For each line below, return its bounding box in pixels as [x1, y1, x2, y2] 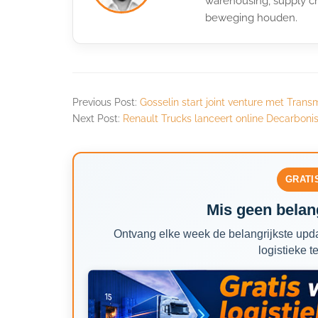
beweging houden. [205, 11, 297, 24]
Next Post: [72, 112, 123, 124]
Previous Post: [72, 96, 140, 108]
